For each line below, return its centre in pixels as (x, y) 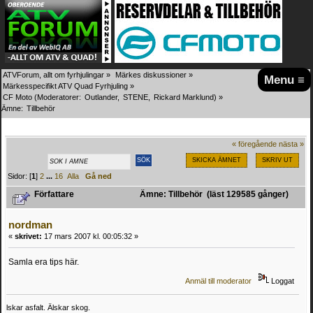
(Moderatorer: (58, 97)
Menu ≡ (285, 80)
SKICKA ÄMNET (216, 160)
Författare (54, 195)
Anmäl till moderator (219, 281)
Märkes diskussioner (151, 75)
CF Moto (17, 97)
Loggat (282, 281)
